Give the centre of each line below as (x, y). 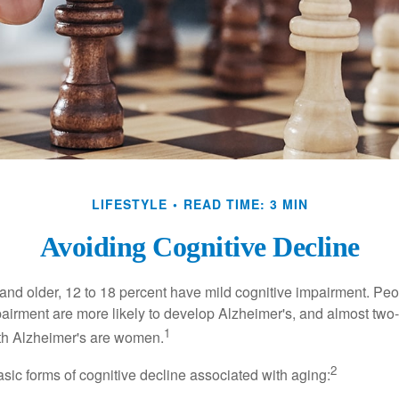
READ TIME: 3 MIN (245, 204)
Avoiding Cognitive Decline (199, 246)
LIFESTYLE (129, 204)
